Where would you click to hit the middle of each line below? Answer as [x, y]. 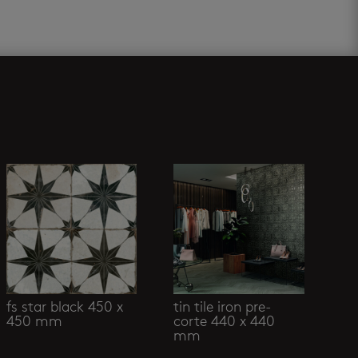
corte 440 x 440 [225, 322]
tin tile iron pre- [223, 308]
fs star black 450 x [65, 308]
